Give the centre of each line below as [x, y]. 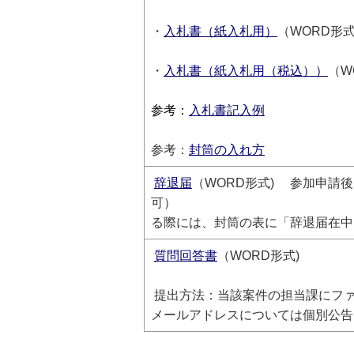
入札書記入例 [227, 110]
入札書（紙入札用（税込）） [246, 71]
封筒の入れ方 [227, 150]
